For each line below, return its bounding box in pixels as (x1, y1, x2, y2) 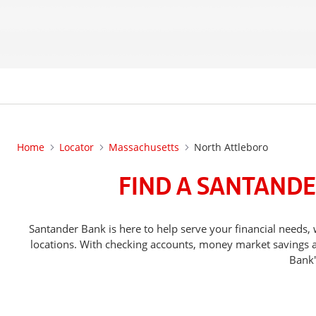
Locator (59, 140, 94, 154)
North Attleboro (194, 140, 268, 154)
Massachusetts (109, 140, 179, 154)
